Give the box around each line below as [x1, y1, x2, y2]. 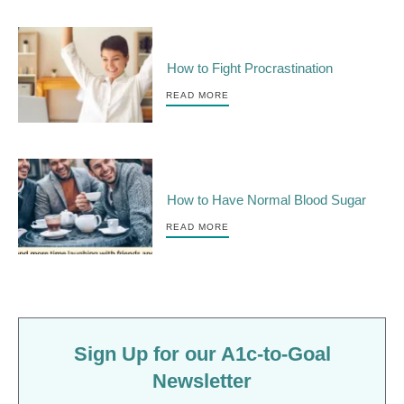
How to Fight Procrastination [167, 60, 334, 76]
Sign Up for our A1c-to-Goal [73, 343, 331, 366]
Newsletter [152, 370, 252, 393]
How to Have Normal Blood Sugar [167, 191, 367, 207]
